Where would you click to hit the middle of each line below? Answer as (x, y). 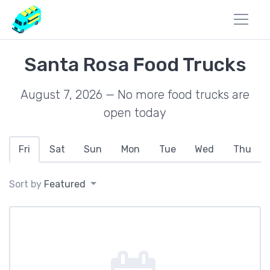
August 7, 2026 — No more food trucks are (135, 95)
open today (135, 113)
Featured (65, 184)
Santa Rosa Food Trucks (135, 64)
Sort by (27, 184)
